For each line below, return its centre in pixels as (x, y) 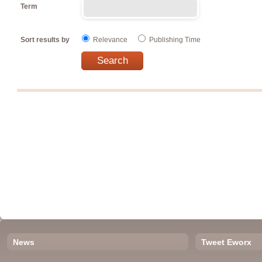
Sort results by (45, 40)
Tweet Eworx (226, 242)
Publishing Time (175, 40)
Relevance (110, 40)
